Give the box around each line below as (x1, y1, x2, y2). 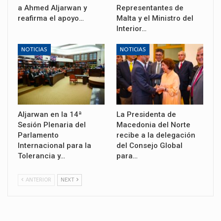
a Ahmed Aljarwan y (18, 3, 87, 12)
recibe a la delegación (116, 131, 195, 140)
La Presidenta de (116, 110, 176, 119)
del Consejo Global (116, 141, 183, 150)
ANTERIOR (24, 177, 51, 184)
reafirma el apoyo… (18, 13, 84, 23)
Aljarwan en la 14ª (18, 110, 82, 119)
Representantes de (116, 3, 184, 12)
